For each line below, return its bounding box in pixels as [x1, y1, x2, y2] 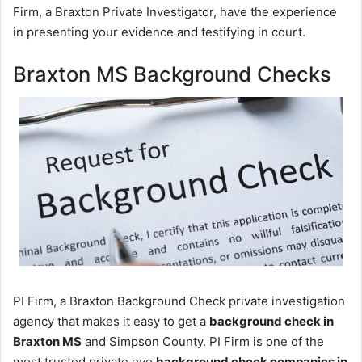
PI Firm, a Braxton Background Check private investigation [13, 293, 345, 309]
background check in [209, 313, 334, 329]
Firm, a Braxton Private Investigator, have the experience [13, 3, 337, 19]
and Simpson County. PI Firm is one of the [82, 333, 324, 349]
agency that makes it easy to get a [13, 313, 209, 329]
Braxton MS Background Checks [13, 61, 331, 86]
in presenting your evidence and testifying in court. [13, 23, 305, 40]
